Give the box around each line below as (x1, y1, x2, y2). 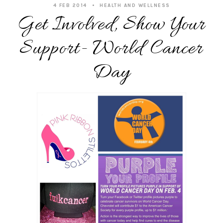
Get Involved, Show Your (17, 11, 206, 38)
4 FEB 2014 (53, 2, 87, 8)
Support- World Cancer (19, 35, 204, 62)
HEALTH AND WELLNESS (100, 2, 170, 8)
